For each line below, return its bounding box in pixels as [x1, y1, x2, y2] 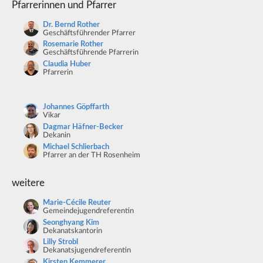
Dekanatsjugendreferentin [42, 247, 131, 255]
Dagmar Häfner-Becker [42, 123, 123, 131]
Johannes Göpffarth [42, 103, 109, 112]
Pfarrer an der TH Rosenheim [42, 151, 140, 159]
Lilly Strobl [42, 238, 78, 247]
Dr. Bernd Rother [42, 21, 100, 29]
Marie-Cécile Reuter [42, 199, 111, 207]
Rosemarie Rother [42, 41, 103, 49]
